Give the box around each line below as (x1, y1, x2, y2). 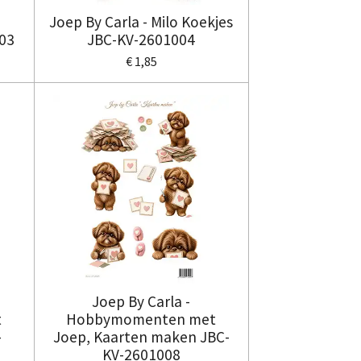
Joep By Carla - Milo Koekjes (49, 12, 234, 32)
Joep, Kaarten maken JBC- (52, 327, 230, 347)
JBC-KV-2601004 (87, 30, 196, 50)
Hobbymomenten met (66, 309, 217, 330)
